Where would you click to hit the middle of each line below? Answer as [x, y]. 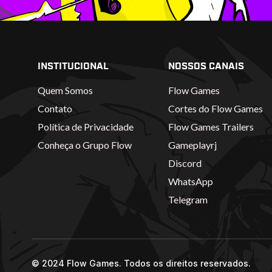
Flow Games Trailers [211, 127]
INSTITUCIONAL [73, 66]
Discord [185, 163]
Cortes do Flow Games [215, 109]
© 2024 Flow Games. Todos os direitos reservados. [141, 263]
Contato [55, 109]
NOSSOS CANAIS [206, 66]
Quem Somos [65, 90]
